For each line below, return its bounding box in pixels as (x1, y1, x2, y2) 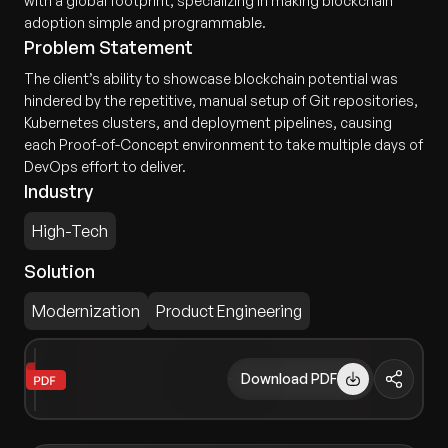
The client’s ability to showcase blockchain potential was (24, 70, 398, 87)
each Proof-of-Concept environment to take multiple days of (24, 136, 423, 153)
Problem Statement (24, 36, 193, 58)
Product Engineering (156, 301, 302, 321)
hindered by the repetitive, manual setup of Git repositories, (24, 92, 418, 109)
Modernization (32, 301, 140, 321)
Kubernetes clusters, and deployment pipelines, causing (24, 114, 392, 131)
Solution (24, 260, 95, 282)
